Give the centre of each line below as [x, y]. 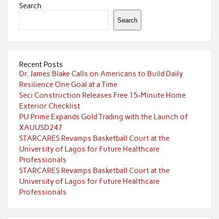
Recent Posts [41, 64]
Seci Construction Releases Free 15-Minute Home [102, 95]
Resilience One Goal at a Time [68, 84]
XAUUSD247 [41, 127]
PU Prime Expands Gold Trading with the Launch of [103, 117]
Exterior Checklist [49, 106]
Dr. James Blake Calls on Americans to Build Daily [101, 74]
